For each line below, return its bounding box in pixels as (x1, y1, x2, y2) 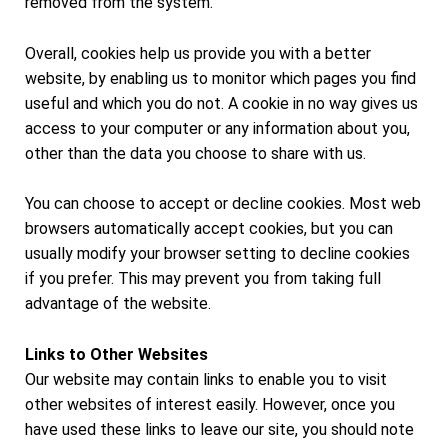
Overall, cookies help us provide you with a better (25, 43, 371, 63)
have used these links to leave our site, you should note (25, 419, 414, 439)
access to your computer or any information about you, (25, 118, 410, 138)
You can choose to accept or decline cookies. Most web (25, 194, 421, 214)
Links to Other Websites (25, 344, 208, 364)
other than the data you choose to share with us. (25, 143, 366, 163)
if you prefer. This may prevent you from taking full (25, 269, 381, 289)
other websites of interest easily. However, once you (25, 394, 395, 414)
